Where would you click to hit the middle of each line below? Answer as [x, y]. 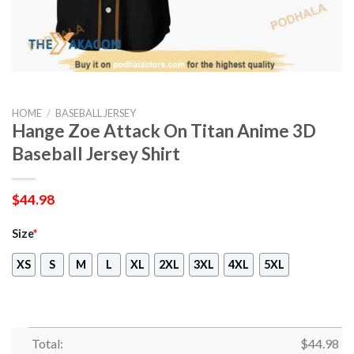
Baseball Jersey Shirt [96, 153]
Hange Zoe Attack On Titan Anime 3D [164, 130]
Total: [47, 344]
